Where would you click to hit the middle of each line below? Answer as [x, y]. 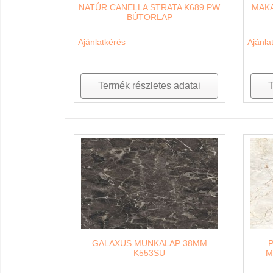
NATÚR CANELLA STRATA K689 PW [150, 8]
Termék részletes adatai [150, 86]
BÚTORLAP [149, 17]
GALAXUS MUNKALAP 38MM [149, 243]
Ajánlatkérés [101, 42]
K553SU [150, 253]
